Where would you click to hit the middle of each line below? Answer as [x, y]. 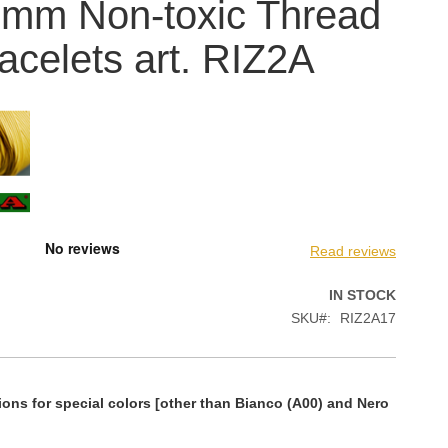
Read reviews [353, 250]
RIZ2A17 [368, 317]
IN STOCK [362, 294]
